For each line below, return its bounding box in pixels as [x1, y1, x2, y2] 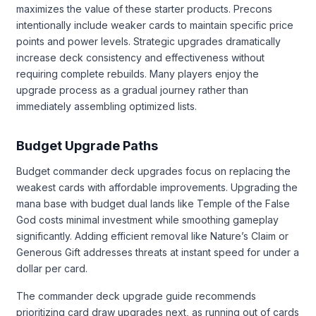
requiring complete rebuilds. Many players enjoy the [16, 67, 259, 80]
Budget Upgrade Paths [16, 138, 158, 153]
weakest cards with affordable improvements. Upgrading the [16, 181, 298, 193]
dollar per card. [16, 262, 87, 274]
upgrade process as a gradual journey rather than [16, 83, 248, 96]
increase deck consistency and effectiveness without [16, 51, 265, 63]
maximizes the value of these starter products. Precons [16, 2, 272, 15]
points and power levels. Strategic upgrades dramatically [16, 35, 281, 47]
